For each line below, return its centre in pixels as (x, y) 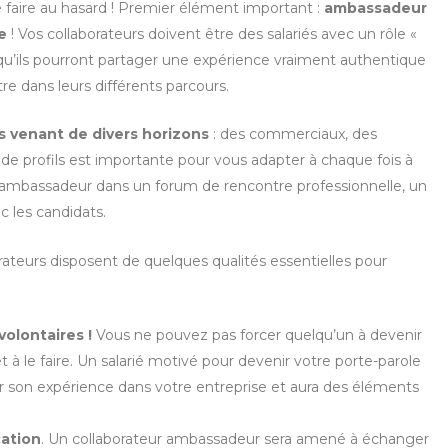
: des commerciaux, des (293, 134)
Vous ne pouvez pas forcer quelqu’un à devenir (257, 335)
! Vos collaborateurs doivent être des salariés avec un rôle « (212, 34)
